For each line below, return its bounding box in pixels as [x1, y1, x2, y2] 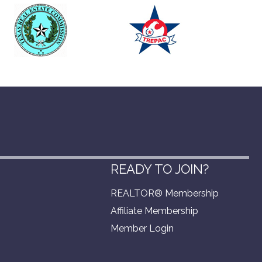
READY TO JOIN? [111, 161, 209, 177]
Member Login [111, 222, 174, 234]
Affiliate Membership [111, 205, 198, 216]
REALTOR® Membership [111, 187, 219, 199]
